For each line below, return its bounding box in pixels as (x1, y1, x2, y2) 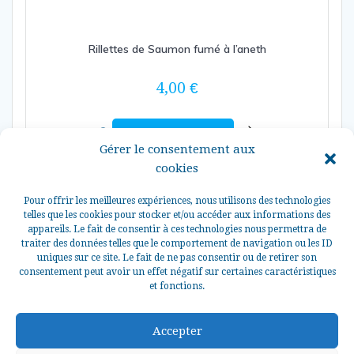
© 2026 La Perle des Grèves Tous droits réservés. (69, 312, 285, 324)
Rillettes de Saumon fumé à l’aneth (88, 41, 266, 56)
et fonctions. (149, 281, 205, 292)
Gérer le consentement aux (99, 142, 255, 156)
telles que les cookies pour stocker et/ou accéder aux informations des (24, 209, 330, 220)
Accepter (152, 323, 202, 338)
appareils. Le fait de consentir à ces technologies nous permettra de (28, 224, 326, 235)
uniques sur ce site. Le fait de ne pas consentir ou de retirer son (37, 252, 317, 263)
